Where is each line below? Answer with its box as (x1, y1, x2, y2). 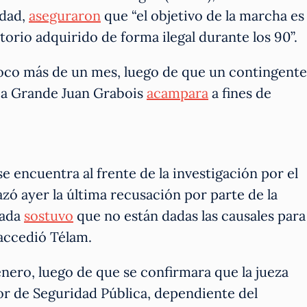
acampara (147, 84, 208, 101)
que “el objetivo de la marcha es (101, 6, 304, 24)
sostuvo (24, 206, 73, 224)
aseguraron (29, 6, 101, 24)
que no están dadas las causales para (73, 206, 306, 224)
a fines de (208, 84, 271, 101)
